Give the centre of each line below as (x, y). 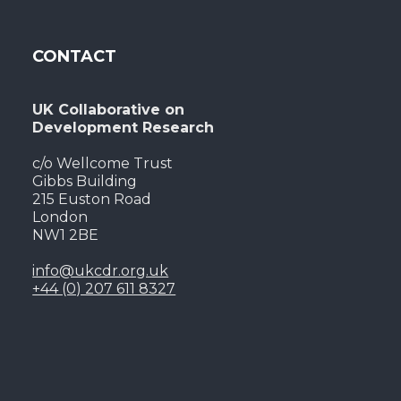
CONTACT (75, 57)
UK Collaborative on (109, 110)
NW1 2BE (66, 235)
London (60, 218)
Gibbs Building (85, 182)
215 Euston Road (92, 200)
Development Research (124, 128)
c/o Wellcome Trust (103, 164)
